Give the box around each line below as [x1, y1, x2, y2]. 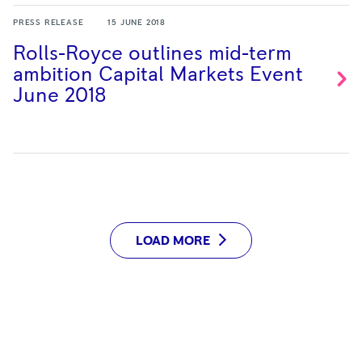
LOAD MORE [136, 234, 210, 247]
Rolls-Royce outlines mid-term [13, 44, 292, 64]
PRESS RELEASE [13, 19, 84, 27]
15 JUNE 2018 [107, 19, 166, 27]
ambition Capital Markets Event [13, 65, 303, 85]
